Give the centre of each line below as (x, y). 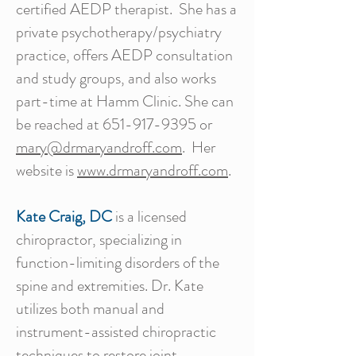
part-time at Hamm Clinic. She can (125, 101)
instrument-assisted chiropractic (116, 332)
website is (46, 170)
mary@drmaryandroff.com (99, 147)
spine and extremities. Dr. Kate (110, 286)
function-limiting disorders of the (118, 263)
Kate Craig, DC (64, 217)
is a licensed (151, 217)
